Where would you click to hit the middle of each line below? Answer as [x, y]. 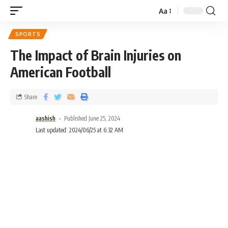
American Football [61, 72]
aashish [46, 118]
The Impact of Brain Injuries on [96, 55]
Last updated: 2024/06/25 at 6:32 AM [79, 130]
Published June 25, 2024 [92, 118]
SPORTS [28, 34]
